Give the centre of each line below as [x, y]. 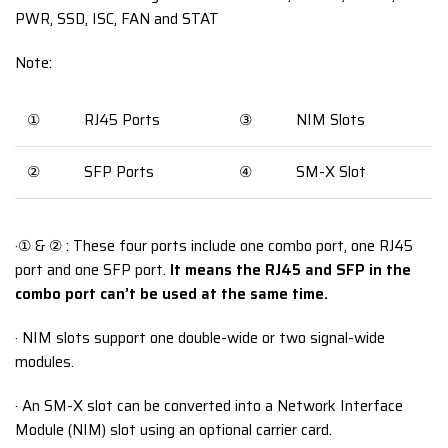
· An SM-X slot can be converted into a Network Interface [209, 406]
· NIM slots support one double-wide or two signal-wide [200, 338]
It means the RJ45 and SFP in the [291, 270]
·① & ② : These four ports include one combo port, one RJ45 [214, 246]
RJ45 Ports [122, 120]
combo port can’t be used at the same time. [172, 294]
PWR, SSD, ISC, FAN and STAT [117, 19]
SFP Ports [119, 172]
